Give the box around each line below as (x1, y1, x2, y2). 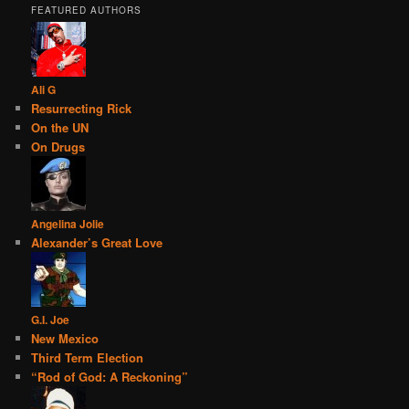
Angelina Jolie (31, 215, 105, 232)
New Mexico (31, 329, 100, 347)
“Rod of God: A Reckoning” (31, 367, 189, 385)
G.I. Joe (31, 310, 70, 328)
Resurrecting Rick (31, 99, 132, 117)
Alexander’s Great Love (31, 233, 163, 251)
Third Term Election (31, 348, 144, 366)
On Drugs (31, 137, 86, 155)
